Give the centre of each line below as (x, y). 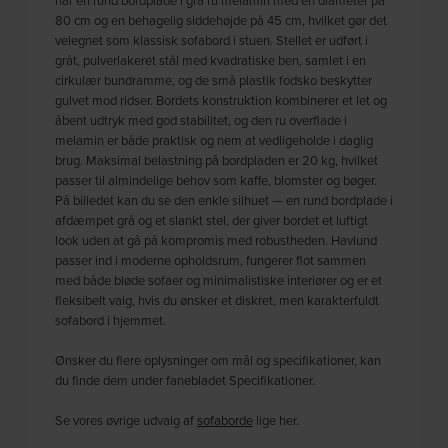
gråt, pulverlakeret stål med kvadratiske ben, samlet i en (211, 59)
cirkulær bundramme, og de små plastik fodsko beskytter (214, 79)
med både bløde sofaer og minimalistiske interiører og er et (219, 279)
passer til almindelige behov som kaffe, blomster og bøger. (216, 179)
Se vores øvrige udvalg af (126, 419)
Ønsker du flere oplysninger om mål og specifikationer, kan (218, 359)
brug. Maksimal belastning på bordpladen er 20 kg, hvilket (217, 159)
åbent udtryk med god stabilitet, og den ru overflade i (201, 119)
